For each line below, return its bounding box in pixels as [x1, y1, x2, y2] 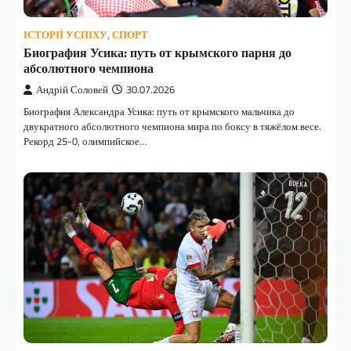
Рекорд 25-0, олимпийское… [24, 132, 147, 149]
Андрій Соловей [36, 81, 108, 97]
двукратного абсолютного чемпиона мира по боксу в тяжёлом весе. [24, 118, 321, 134]
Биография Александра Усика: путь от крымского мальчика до [24, 103, 295, 119]
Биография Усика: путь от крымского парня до [24, 42, 291, 62]
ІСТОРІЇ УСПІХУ [24, 27, 107, 42]
